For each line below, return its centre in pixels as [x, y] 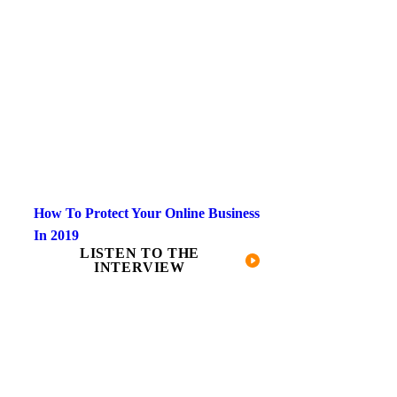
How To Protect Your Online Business [147, 213]
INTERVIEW [140, 267]
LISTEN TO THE [140, 253]
